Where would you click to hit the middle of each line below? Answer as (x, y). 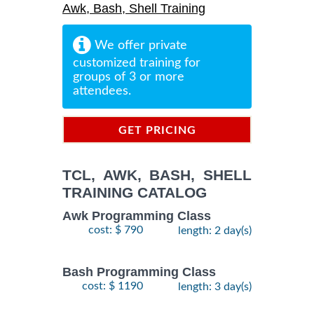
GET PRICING (157, 130)
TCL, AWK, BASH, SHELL (157, 175)
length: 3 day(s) (215, 287)
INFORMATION (157, 157)
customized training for (137, 63)
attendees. (102, 91)
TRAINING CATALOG (135, 192)
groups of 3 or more (129, 77)
